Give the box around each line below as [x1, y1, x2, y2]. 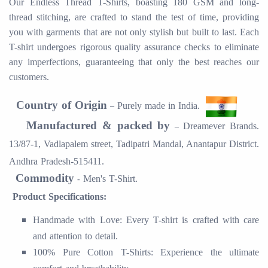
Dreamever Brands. [183, 121, 260, 132]
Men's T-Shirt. [83, 173, 138, 184]
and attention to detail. [33, 231, 118, 241]
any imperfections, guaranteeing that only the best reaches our [9, 57, 259, 68]
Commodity [16, 172, 74, 185]
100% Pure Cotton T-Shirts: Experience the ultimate [33, 247, 259, 257]
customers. [9, 72, 49, 83]
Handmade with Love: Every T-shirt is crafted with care [33, 215, 259, 225]
